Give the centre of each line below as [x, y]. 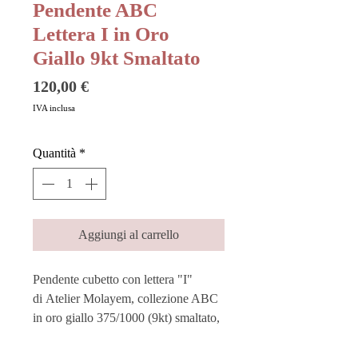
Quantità [54, 153]
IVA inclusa [54, 108]
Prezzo [111, 86]
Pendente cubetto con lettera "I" [113, 280]
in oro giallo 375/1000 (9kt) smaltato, [126, 318]
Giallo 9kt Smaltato [117, 58]
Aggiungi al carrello [129, 235]
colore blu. [60, 337]
